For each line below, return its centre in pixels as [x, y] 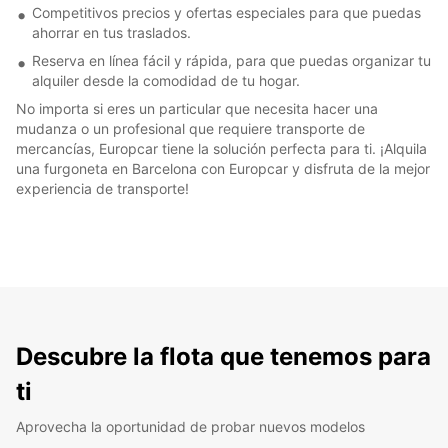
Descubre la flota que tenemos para [223, 356]
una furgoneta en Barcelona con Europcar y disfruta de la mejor [223, 168]
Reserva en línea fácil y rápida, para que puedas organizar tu [231, 60]
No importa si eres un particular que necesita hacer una [197, 108]
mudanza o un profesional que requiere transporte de [190, 128]
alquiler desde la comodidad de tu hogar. [166, 80]
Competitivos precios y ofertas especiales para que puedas [226, 12]
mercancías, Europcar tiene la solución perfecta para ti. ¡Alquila [221, 148]
